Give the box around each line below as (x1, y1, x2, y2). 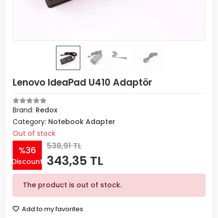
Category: (13, 117, 48, 127)
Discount (12, 156, 43, 166)
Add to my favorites (20, 204, 83, 214)
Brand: (13, 105, 36, 115)
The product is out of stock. (23, 180, 122, 190)
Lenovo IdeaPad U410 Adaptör (13, 76, 152, 89)
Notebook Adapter (48, 117, 115, 127)
